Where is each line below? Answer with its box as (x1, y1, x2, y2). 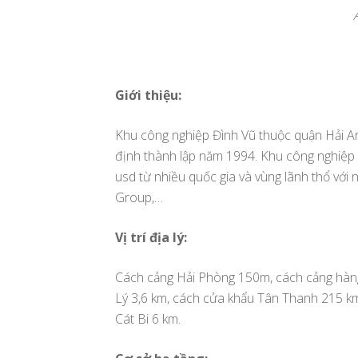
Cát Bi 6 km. (115, 309, 181, 328)
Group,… (115, 188, 163, 206)
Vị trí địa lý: (115, 228, 187, 246)
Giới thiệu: (115, 86, 181, 104)
